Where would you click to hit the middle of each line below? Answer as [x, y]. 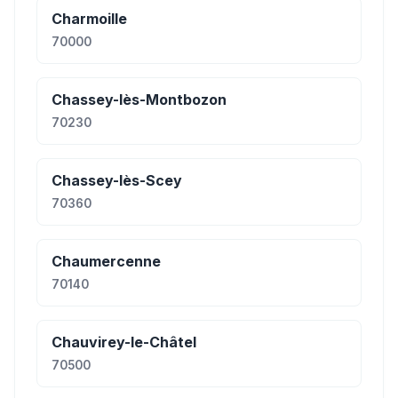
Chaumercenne [106, 261]
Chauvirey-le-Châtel [124, 342]
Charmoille [89, 19]
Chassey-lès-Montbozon [139, 99]
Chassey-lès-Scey [117, 180]
